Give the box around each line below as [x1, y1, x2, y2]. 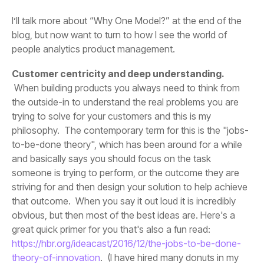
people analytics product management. [12, 43, 175, 55]
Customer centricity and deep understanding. [12, 68, 224, 80]
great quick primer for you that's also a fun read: [12, 223, 210, 236]
